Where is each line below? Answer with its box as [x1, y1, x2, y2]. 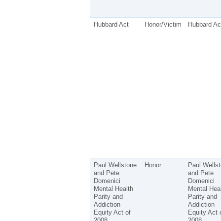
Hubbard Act [93, 20, 129, 28]
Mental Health [93, 184, 133, 192]
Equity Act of [93, 208, 131, 216]
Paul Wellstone [93, 161, 137, 169]
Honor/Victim [144, 20, 182, 28]
